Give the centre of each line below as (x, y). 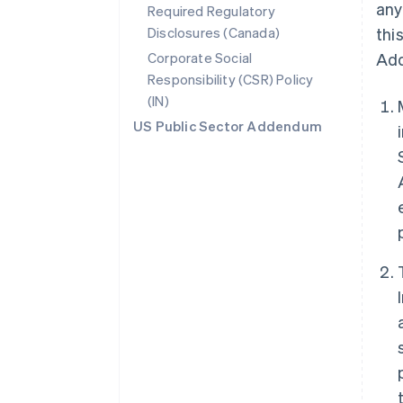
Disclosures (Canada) (214, 32)
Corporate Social (200, 58)
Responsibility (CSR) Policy (231, 79)
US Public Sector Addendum (228, 126)
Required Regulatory (211, 11)
